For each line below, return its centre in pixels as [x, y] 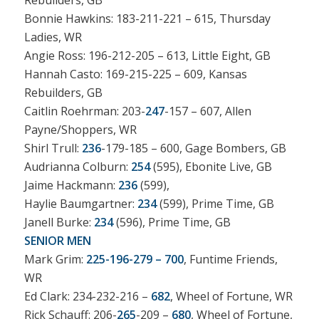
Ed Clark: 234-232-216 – [87, 297]
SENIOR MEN [57, 241]
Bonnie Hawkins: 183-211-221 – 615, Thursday [147, 19]
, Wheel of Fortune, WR [231, 297]
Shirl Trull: [53, 148]
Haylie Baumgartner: [80, 204]
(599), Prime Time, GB [215, 204]
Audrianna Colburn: [77, 167]
